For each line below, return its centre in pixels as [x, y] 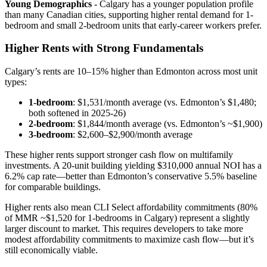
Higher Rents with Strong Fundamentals [104, 48]
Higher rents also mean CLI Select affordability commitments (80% [131, 207]
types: [16, 82]
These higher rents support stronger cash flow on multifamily [119, 155]
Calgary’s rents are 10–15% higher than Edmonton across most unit [131, 72]
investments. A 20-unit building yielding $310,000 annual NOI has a [133, 166]
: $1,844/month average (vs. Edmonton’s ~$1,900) [167, 124]
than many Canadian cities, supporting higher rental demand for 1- [129, 14]
